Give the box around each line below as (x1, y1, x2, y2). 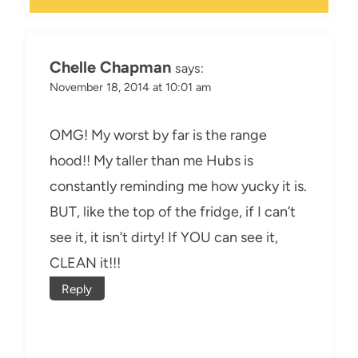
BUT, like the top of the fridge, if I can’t (50, 202, 296, 221)
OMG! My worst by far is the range (50, 125, 267, 144)
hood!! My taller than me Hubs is (50, 151, 253, 169)
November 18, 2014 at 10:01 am (50, 79, 211, 94)
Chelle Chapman (50, 57, 171, 77)
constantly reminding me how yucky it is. (50, 177, 307, 195)
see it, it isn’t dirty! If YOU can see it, (50, 228, 278, 246)
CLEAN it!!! (50, 253, 121, 272)
